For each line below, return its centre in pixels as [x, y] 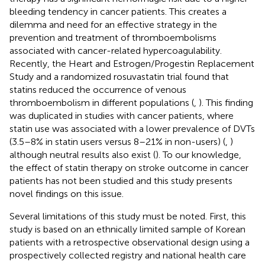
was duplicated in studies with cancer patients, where [122, 115]
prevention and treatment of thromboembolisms [113, 37]
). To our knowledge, [198, 154]
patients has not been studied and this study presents [121, 180]
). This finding [226, 102]
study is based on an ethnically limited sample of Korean [127, 229]
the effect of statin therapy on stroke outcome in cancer [129, 167]
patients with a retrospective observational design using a [130, 242]
